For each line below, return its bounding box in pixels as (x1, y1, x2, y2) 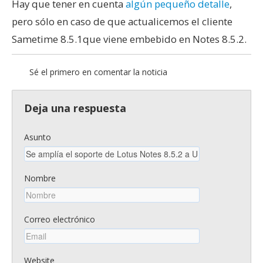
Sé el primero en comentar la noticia (29, 66, 167, 77)
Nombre (24, 172, 56, 184)
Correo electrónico (24, 213, 95, 225)
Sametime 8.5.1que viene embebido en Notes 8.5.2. (12, 32, 247, 46)
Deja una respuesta (24, 100, 126, 115)
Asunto (24, 131, 51, 143)
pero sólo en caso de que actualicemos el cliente (12, 14, 232, 28)
